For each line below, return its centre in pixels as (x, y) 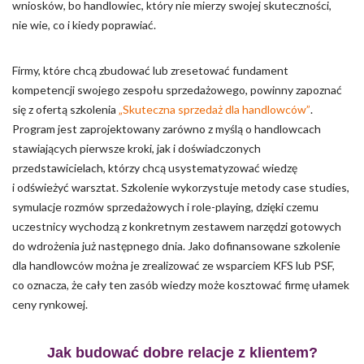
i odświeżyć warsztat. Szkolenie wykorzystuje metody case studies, (181, 187)
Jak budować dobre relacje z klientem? (182, 353)
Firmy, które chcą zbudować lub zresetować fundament (150, 70)
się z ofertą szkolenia (65, 109)
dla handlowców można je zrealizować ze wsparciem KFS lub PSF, (173, 265)
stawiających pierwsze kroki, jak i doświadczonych (136, 148)
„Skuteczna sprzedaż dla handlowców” (214, 109)
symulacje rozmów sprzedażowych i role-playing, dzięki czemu (165, 207)
